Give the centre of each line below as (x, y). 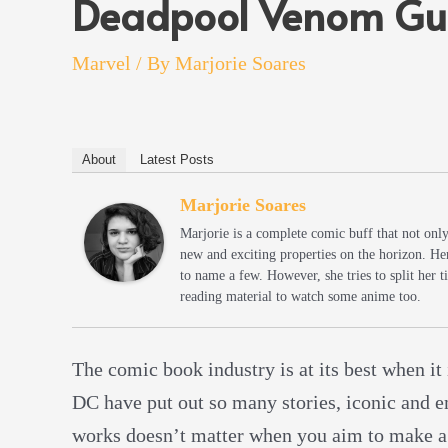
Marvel (101, 62)
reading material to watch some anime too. (300, 296)
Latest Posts (177, 159)
